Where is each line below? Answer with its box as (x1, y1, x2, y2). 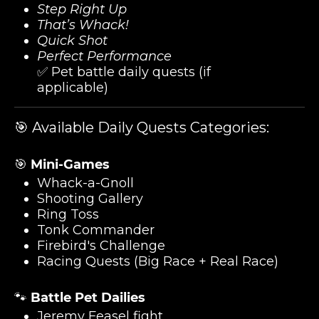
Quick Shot (37, 33, 108, 48)
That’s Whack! (37, 17, 129, 33)
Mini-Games (31, 157, 110, 172)
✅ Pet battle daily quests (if (37, 64, 211, 80)
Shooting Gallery (37, 191, 143, 206)
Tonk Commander (37, 222, 155, 238)
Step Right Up (37, 1, 127, 17)
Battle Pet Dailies (31, 290, 145, 305)
